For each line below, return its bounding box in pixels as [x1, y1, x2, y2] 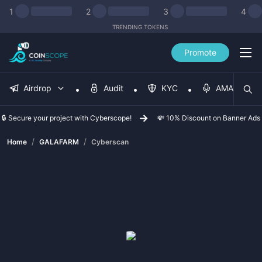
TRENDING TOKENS [112, 23, 168, 30]
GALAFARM [39, 137, 79, 146]
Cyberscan [91, 137, 129, 146]
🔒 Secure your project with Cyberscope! [2, 113, 132, 122]
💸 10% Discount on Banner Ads [157, 113, 260, 122]
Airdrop [23, 83, 51, 93]
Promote [184, 47, 216, 57]
